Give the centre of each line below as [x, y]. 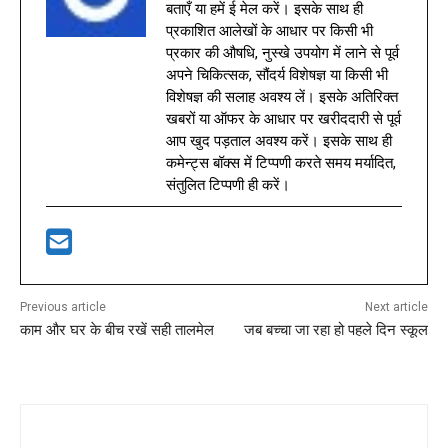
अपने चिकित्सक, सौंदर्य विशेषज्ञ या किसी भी [277, 74]
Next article [396, 306]
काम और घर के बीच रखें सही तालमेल [117, 329]
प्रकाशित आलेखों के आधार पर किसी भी [269, 30]
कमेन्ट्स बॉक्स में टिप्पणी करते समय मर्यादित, [281, 162]
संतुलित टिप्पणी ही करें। [228, 184]
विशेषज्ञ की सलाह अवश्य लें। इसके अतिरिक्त [282, 96]
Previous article [63, 306]
